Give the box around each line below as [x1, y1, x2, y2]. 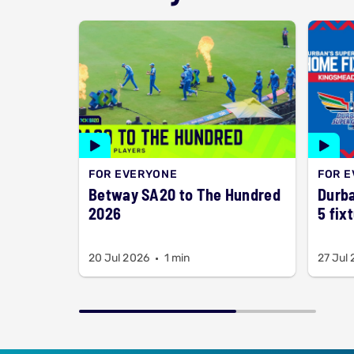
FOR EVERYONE [88, 168, 178, 181]
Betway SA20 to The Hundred [88, 185, 281, 204]
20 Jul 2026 [88, 251, 149, 265]
